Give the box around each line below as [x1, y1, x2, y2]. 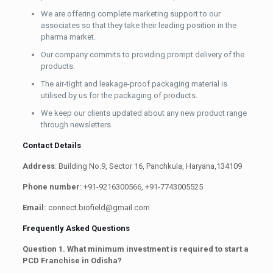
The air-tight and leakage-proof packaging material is [40, 79, 227, 88]
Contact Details [22, 140, 81, 150]
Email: [22, 202, 46, 212]
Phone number [22, 182, 80, 191]
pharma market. [40, 32, 96, 41]
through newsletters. [40, 119, 113, 129]
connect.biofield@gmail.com [46, 202, 150, 212]
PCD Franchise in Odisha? [22, 255, 122, 265]
